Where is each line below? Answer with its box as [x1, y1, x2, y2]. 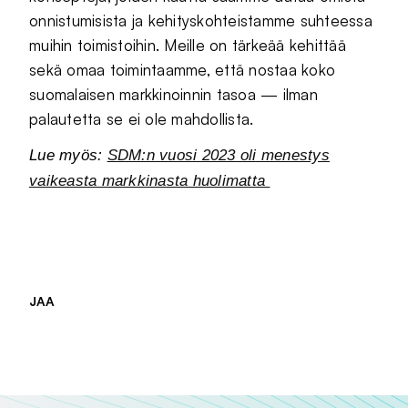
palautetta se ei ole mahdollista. [29, 109, 254, 128]
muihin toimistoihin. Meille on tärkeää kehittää [29, 36, 346, 55]
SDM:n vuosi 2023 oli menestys [107, 147, 330, 164]
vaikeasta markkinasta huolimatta [29, 172, 270, 189]
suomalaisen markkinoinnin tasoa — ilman [29, 85, 318, 104]
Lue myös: [29, 147, 107, 164]
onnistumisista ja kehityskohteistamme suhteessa [29, 11, 372, 30]
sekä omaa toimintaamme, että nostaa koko [29, 60, 336, 79]
